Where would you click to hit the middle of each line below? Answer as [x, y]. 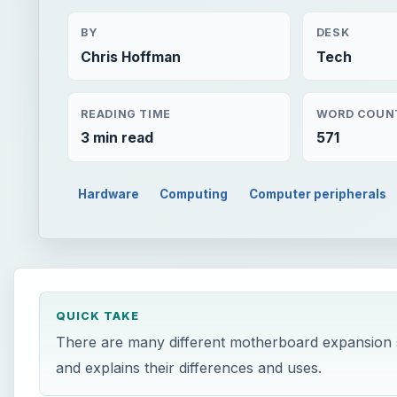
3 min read [117, 138]
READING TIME [126, 113]
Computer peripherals [318, 195]
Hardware [108, 195]
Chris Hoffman [131, 57]
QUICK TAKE [97, 315]
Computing [194, 195]
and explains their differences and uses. [188, 368]
